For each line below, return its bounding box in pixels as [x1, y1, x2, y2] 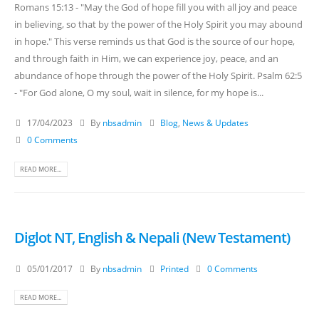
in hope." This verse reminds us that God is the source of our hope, [14, 34, 295, 48]
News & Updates [182, 117, 249, 129]
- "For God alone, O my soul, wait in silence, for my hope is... [14, 85, 263, 99]
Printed [160, 262, 189, 274]
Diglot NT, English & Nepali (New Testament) [14, 228, 290, 248]
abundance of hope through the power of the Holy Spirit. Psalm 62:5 [14, 68, 302, 82]
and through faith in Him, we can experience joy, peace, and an [14, 51, 278, 65]
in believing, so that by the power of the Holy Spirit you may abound [14, 17, 303, 31]
